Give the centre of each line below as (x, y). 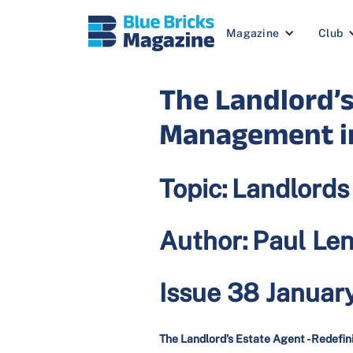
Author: (204, 241)
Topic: (193, 189)
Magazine (253, 33)
